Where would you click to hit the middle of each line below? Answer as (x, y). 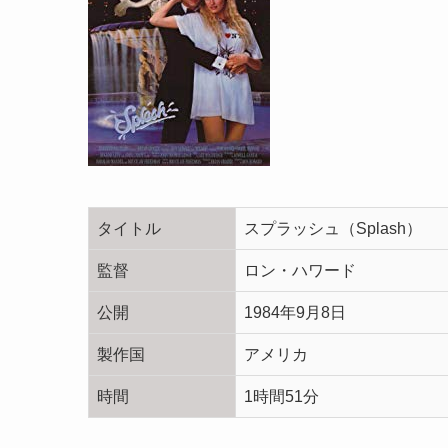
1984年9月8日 (295, 313)
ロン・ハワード (300, 271)
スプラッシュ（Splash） (333, 229)
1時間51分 (281, 397)
